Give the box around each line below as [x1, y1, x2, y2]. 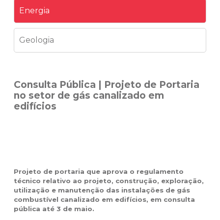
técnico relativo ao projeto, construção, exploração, [14, 177, 204, 185]
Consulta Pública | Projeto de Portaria [14, 79, 200, 91]
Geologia [19, 35, 55, 45]
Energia [19, 6, 50, 16]
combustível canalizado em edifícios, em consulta [14, 195, 195, 204]
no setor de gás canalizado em [14, 90, 165, 102]
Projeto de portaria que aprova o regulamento [14, 167, 184, 176]
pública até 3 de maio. [14, 205, 95, 213]
